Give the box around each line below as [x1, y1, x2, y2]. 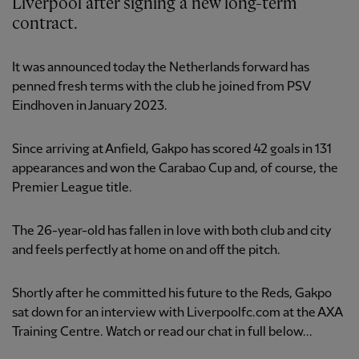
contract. [12, 15, 78, 34]
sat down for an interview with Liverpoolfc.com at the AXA [12, 306, 342, 321]
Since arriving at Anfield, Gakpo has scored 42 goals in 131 [12, 143, 332, 157]
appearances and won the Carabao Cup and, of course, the [12, 162, 338, 176]
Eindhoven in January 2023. [12, 99, 167, 114]
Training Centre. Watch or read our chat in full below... [12, 325, 313, 340]
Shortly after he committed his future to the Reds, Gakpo [12, 287, 332, 301]
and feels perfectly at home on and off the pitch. [12, 244, 280, 258]
